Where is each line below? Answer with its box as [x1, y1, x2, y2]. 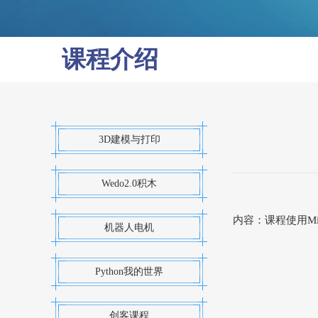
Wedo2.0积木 [102, 178, 157, 189]
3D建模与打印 [98, 134, 160, 145]
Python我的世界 [95, 266, 163, 277]
